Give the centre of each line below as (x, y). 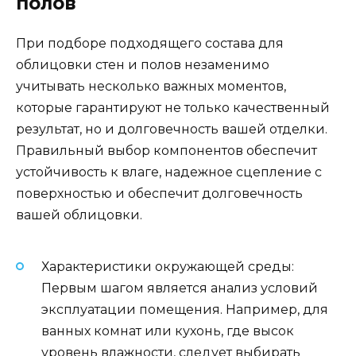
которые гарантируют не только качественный (173, 107)
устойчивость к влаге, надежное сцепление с (169, 172)
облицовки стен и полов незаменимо (143, 64)
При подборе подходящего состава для (150, 43)
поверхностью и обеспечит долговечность (159, 193)
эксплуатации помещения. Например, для (185, 310)
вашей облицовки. (79, 215)
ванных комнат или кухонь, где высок (168, 331)
